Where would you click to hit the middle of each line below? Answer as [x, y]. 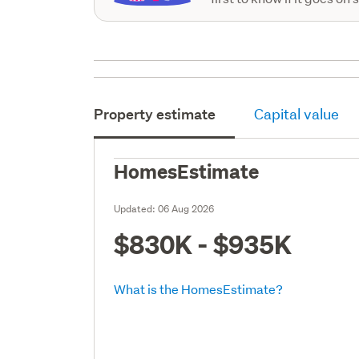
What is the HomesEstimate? [199, 288]
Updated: [136, 208]
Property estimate [155, 114]
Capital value [297, 114]
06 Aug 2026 [186, 208]
